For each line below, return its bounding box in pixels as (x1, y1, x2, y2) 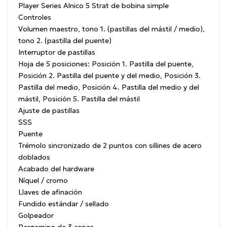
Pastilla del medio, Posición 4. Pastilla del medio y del (18, 82, 199, 92)
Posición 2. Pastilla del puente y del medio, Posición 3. (18, 70, 201, 80)
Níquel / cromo (18, 175, 68, 185)
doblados (18, 152, 50, 162)
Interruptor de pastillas (18, 47, 95, 57)
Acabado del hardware (18, 164, 94, 173)
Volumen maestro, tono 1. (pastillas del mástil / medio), (18, 24, 205, 33)
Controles (18, 12, 51, 22)
